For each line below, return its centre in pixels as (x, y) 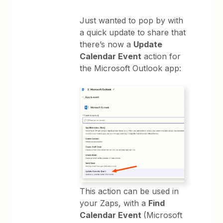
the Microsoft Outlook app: (131, 68)
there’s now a (107, 44)
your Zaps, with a (114, 203)
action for (161, 56)
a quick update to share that (133, 32)
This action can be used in (129, 191)
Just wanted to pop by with (132, 20)
